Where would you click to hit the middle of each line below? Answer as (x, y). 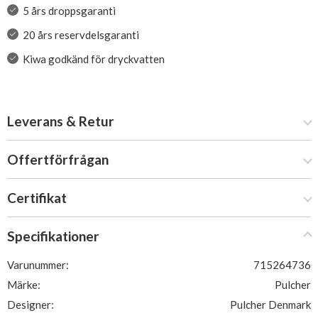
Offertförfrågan (58, 159)
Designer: (31, 305)
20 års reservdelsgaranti (81, 35)
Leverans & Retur (61, 121)
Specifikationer (53, 236)
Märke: (24, 285)
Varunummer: (38, 265)
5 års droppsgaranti (69, 11)
